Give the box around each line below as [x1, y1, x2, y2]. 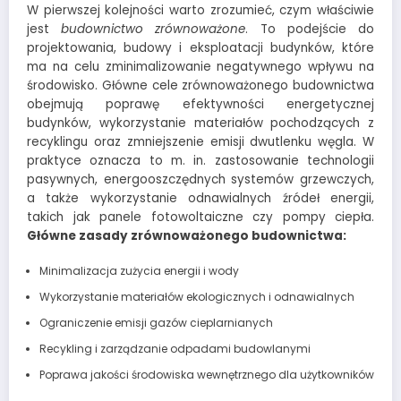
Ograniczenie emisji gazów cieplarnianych [38, 315, 273, 331]
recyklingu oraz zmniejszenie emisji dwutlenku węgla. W [27, 133, 374, 151]
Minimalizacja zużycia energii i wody [38, 263, 239, 279]
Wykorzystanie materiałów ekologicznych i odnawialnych [38, 289, 354, 305]
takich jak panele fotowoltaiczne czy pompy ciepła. [27, 209, 374, 226]
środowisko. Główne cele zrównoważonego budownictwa [27, 77, 374, 95]
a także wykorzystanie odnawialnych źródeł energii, [27, 190, 374, 208]
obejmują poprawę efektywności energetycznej [27, 96, 374, 114]
